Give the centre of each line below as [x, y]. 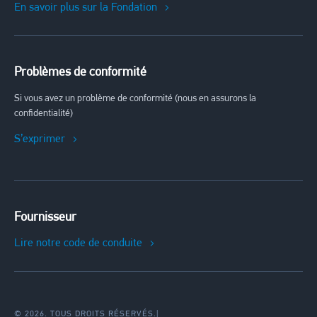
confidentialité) [44, 113]
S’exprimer [40, 139]
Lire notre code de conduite [78, 243]
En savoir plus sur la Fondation [86, 7]
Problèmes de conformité [80, 72]
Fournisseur [45, 217]
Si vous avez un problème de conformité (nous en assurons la [135, 98]
